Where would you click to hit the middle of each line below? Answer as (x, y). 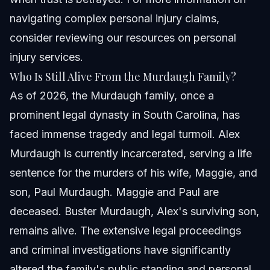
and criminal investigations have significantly (120, 250)
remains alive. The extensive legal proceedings (125, 231)
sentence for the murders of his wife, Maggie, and (133, 173)
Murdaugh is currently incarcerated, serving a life (131, 154)
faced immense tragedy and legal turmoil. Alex (125, 134)
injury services (45, 57)
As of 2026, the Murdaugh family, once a (112, 96)
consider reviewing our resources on (102, 38)
